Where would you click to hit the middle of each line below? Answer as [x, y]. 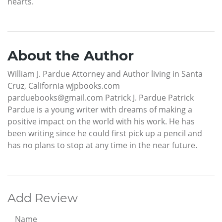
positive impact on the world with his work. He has [101, 122]
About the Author [71, 56]
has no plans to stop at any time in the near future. [102, 145]
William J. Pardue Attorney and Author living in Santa [105, 74]
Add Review [43, 198]
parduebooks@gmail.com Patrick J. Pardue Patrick [101, 98]
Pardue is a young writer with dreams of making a [100, 110]
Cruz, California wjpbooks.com [64, 86]
